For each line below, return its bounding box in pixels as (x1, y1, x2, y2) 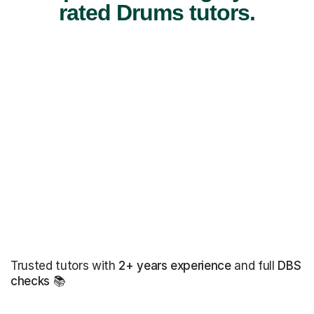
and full (231, 259, 278, 273)
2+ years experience (118, 259, 231, 273)
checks (11, 274, 50, 289)
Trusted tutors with (11, 259, 119, 273)
